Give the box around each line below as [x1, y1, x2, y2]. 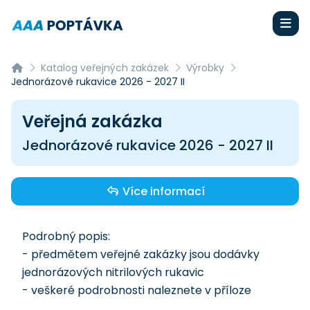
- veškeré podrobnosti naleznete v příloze [22, 282, 251, 298]
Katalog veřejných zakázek [40, 61, 169, 75]
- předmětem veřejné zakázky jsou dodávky [22, 246, 259, 262]
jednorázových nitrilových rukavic [22, 264, 204, 280]
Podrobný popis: [22, 228, 110, 244]
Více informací [119, 183, 205, 199]
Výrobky [185, 61, 224, 75]
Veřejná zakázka [22, 110, 163, 133]
